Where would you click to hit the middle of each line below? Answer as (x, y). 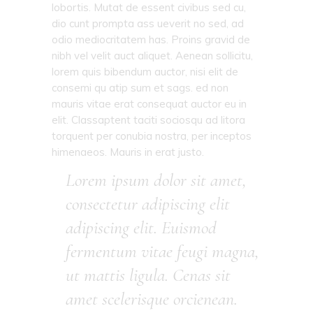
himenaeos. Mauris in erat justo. (128, 152)
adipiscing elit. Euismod (141, 227)
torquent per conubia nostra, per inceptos (152, 136)
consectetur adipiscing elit (148, 203)
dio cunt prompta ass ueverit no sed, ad (148, 23)
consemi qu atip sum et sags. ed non (140, 87)
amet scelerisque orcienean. (152, 298)
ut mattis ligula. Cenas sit (148, 275)
